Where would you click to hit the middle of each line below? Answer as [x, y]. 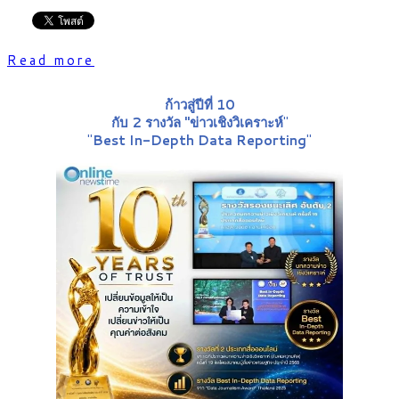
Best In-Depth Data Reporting [199, 140]
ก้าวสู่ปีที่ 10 [199, 104]
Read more [51, 60]
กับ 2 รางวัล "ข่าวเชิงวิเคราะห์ [197, 122]
